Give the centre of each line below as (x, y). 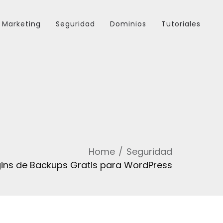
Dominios (128, 24)
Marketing (21, 24)
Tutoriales (181, 24)
